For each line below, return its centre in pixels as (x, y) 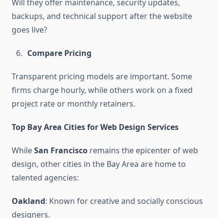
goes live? (29, 30)
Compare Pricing (59, 53)
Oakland (28, 201)
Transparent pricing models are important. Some (102, 77)
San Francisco (61, 151)
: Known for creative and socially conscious (124, 201)
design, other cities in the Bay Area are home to (99, 164)
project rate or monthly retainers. (73, 104)
